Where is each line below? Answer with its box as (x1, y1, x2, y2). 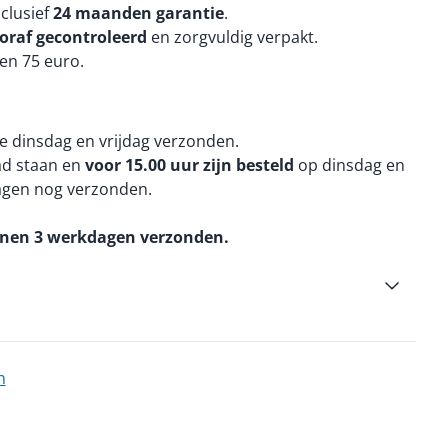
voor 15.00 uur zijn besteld (84, 154, 294, 176)
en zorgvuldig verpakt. (150, 26, 318, 48)
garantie (155, 2, 224, 24)
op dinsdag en (293, 154, 405, 176)
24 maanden (52, 2, 152, 24)
